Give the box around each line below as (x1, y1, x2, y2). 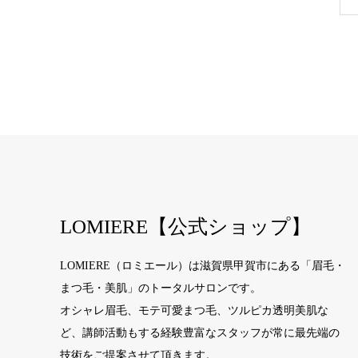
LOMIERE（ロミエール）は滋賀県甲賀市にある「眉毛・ (59, 260, 345, 272)
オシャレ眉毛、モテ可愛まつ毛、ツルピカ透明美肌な (59, 304, 328, 317)
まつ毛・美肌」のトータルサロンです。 (59, 282, 261, 295)
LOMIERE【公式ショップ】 (59, 216, 311, 238)
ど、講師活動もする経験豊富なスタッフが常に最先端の (59, 327, 340, 340)
